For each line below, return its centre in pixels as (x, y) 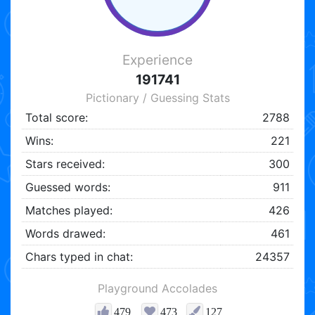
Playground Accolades (157, 289)
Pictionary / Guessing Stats (157, 98)
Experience (157, 60)
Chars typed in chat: (79, 257)
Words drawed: (65, 234)
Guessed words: (67, 187)
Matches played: (69, 211)
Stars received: (65, 164)
